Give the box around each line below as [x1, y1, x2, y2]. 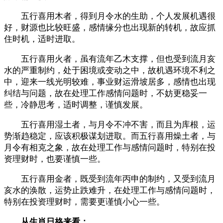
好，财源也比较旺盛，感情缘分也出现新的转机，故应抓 [4, 22, 216, 32]
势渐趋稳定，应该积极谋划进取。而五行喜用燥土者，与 [4, 131, 216, 141]
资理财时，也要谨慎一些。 [4, 154, 106, 164]
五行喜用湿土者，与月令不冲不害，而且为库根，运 [21, 119, 216, 129]
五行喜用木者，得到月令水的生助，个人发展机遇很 [21, 11, 216, 21]
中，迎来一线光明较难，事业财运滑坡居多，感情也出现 [4, 77, 216, 87]
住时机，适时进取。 [4, 34, 80, 44]
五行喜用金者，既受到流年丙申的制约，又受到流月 [21, 174, 216, 184]
